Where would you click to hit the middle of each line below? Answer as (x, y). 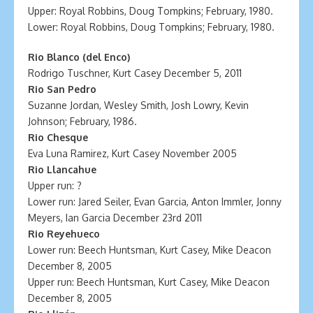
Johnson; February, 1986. (82, 121)
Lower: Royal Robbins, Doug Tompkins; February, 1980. (151, 27)
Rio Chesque (58, 137)
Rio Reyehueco (64, 234)
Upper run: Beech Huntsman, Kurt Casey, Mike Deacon (149, 282)
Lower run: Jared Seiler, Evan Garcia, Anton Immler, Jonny (155, 202)
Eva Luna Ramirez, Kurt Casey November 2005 (132, 153)
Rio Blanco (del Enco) (79, 57)
